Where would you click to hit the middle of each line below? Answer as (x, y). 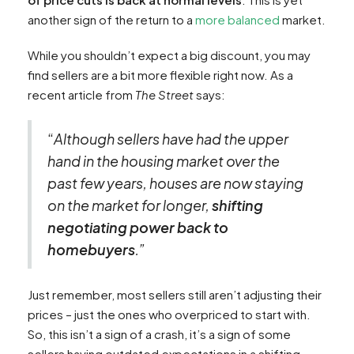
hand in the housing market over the (164, 160)
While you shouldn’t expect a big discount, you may (169, 55)
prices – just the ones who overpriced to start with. (169, 314)
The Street (166, 94)
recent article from (81, 94)
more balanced (237, 19)
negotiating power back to (138, 227)
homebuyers (91, 249)
